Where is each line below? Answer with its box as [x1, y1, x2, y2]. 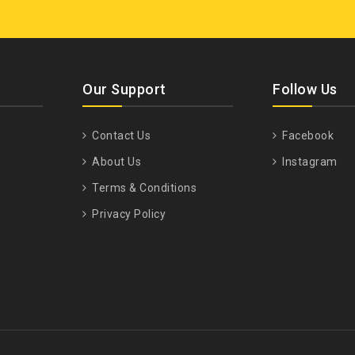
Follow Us [273, 81, 338, 98]
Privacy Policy [89, 208, 166, 221]
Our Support [82, 81, 166, 98]
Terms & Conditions [89, 181, 197, 195]
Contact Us [89, 129, 151, 143]
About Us [89, 155, 141, 169]
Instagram [279, 155, 338, 169]
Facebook [279, 129, 334, 143]
